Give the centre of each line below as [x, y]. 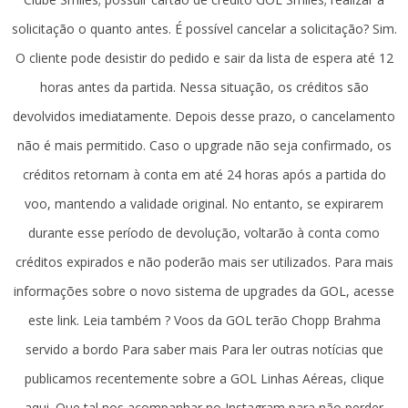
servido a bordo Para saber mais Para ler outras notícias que [204, 349]
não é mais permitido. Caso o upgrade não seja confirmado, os [204, 145]
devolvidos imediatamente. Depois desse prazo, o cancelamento [204, 116]
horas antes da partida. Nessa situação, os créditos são [204, 87]
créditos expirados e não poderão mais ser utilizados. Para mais [204, 261]
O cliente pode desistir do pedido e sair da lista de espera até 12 [204, 57]
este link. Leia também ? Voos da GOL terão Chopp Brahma [204, 320]
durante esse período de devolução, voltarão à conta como [204, 232]
